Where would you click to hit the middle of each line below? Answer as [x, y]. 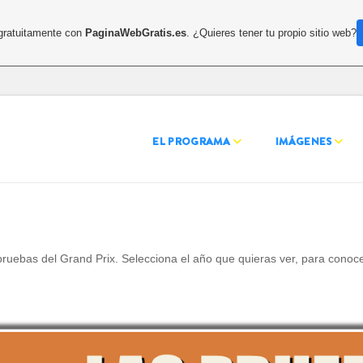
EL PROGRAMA [191, 141]
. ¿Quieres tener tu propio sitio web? [272, 32]
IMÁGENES [303, 141]
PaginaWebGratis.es [136, 32]
